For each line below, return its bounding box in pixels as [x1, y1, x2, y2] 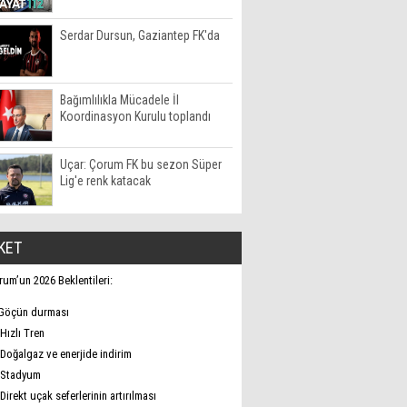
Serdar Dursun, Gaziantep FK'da [60, 28, 220, 43]
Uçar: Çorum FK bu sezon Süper [60, 157, 222, 172]
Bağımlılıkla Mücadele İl [60, 93, 179, 107]
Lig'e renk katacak [60, 174, 151, 188]
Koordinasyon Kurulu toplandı [60, 109, 211, 124]
